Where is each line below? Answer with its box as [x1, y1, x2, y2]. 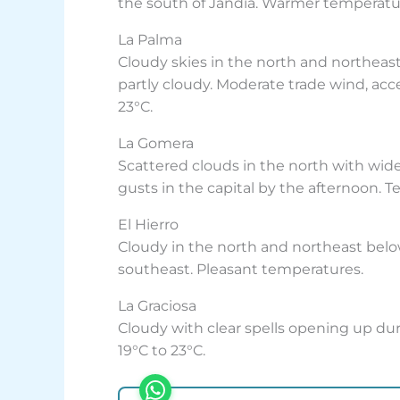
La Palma [118, 31, 182, 49]
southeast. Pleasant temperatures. [118, 261, 363, 279]
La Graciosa [118, 297, 196, 315]
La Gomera [118, 135, 194, 153]
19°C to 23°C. [118, 342, 205, 360]
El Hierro [118, 216, 179, 234]
